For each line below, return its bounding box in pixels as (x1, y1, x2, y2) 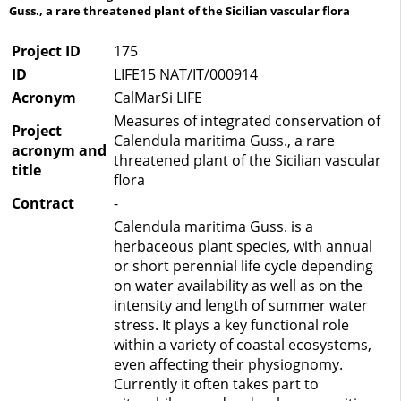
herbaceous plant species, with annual (114, 236, 372, 257)
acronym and (12, 141, 107, 161)
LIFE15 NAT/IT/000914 (114, 64, 258, 85)
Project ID (12, 41, 81, 62)
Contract (12, 193, 74, 214)
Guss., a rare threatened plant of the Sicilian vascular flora (9, 3, 350, 20)
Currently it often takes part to (114, 374, 319, 395)
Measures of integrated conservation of (114, 111, 380, 132)
